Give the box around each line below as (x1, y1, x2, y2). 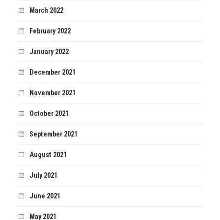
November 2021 (29, 89, 76, 98)
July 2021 (29, 171, 57, 180)
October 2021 (29, 110, 69, 118)
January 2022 (29, 48, 69, 56)
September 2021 (29, 130, 78, 139)
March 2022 (29, 6, 63, 15)
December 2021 (29, 68, 76, 77)
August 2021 (29, 151, 67, 160)
